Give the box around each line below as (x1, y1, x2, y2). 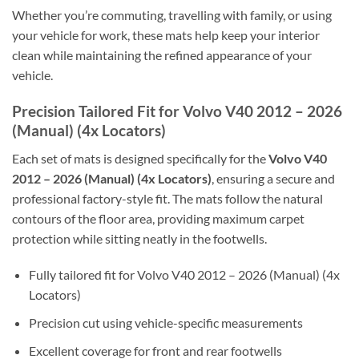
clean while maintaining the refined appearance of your (12, 47, 312, 63)
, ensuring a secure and (212, 170, 335, 186)
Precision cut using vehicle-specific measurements (28, 315, 303, 331)
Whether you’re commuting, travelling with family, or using (12, 7, 332, 23)
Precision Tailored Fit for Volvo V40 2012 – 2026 (12, 102, 342, 121)
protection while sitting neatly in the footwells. (12, 230, 267, 246)
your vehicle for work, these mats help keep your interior (12, 27, 320, 43)
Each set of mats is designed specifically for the (12, 150, 268, 166)
